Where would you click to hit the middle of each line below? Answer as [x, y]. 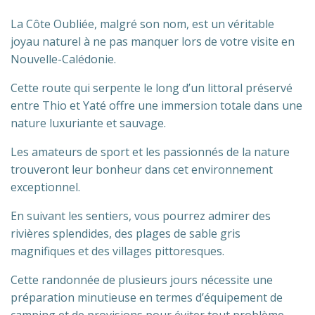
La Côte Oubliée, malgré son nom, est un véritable [142, 24]
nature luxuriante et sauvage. [88, 123]
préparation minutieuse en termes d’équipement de [147, 297]
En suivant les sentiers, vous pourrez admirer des [141, 216]
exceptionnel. [45, 187]
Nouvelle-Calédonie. [63, 59]
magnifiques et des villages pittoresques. [117, 251]
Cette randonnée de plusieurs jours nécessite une [142, 280]
